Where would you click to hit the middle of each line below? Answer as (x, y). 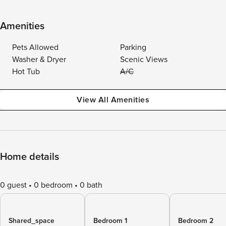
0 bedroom (53, 185)
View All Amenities (113, 100)
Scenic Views (144, 60)
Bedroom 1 (110, 221)
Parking (133, 47)
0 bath (91, 185)
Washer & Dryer (39, 60)
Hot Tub (26, 72)
